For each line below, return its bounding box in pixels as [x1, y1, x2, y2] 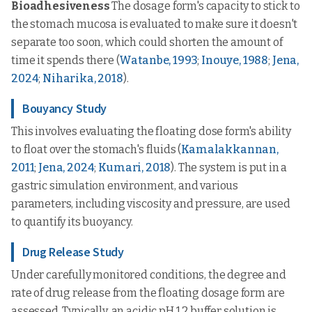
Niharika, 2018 [42, 72, 123, 85]
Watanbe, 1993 [119, 54, 198, 67]
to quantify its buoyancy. [11, 215, 133, 228]
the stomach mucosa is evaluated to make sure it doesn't [11, 17, 298, 31]
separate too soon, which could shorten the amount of [11, 36, 283, 49]
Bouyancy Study [22, 100, 107, 116]
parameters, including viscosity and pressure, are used [11, 197, 290, 210]
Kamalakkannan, [181, 143, 279, 156]
